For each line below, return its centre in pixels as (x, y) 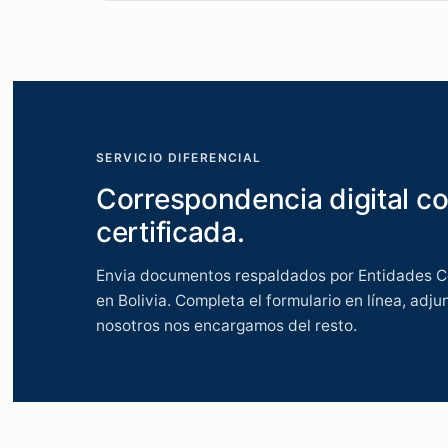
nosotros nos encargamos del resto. (226, 325)
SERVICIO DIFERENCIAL (179, 157)
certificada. (170, 232)
